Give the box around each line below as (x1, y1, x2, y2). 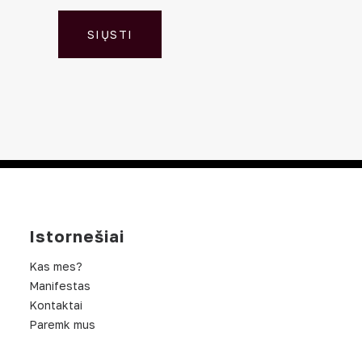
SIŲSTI (87, 27, 133, 41)
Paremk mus (29, 318, 95, 331)
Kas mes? (29, 259, 82, 273)
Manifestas (29, 279, 90, 293)
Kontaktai (29, 298, 82, 312)
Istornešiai (29, 226, 124, 246)
